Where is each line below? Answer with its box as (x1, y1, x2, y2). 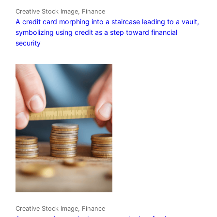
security (15, 38, 41, 47)
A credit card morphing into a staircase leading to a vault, (15, 17, 199, 26)
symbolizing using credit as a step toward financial (15, 28, 177, 36)
